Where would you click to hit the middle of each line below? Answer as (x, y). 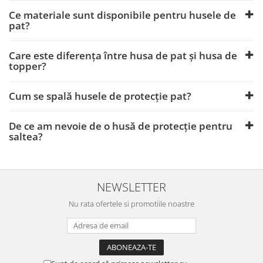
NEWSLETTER (131, 187)
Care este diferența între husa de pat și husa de (123, 55)
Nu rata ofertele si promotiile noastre (131, 204)
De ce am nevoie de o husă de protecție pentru (121, 126)
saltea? (26, 136)
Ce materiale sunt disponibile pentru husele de (122, 15)
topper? (28, 66)
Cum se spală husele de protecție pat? (100, 96)
